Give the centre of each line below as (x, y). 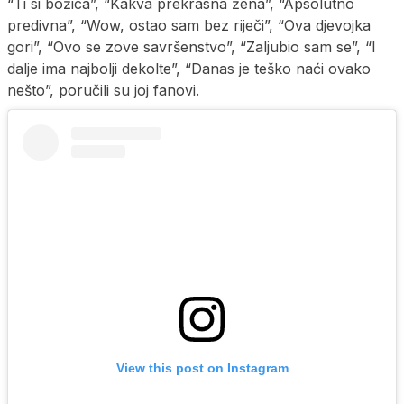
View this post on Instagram (202, 368)
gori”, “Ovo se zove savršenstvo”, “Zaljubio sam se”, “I (192, 47)
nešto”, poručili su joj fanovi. (103, 91)
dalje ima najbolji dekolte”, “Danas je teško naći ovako (189, 69)
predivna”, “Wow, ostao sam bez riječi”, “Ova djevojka (189, 26)
